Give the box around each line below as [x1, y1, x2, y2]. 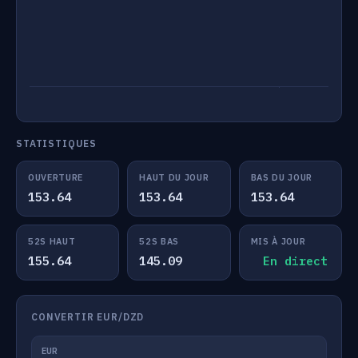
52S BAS [139, 236, 179, 247]
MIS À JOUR [250, 236, 306, 247]
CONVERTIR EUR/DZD [31, 311, 145, 323]
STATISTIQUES [16, 137, 97, 149]
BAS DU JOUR [250, 172, 312, 183]
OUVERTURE [28, 172, 83, 183]
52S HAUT [28, 236, 76, 247]
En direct [262, 253, 328, 268]
